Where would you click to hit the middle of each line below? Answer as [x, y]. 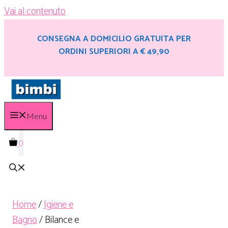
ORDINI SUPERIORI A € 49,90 [114, 52]
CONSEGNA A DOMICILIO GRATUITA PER [114, 39]
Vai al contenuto [35, 11]
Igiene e [59, 205]
